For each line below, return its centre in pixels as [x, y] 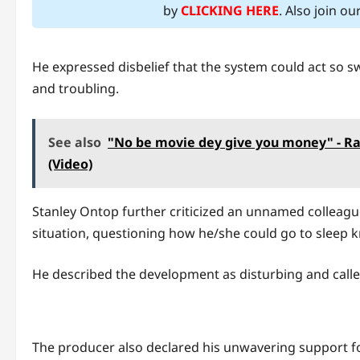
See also [75, 143]
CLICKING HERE [230, 11]
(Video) [70, 164]
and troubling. [76, 89]
